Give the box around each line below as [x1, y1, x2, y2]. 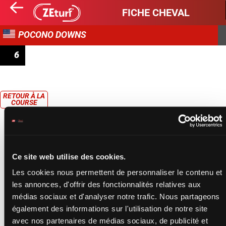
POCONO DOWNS [18, 29, 86, 40]
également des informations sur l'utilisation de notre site [12, 204, 207, 213]
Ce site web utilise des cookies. [12, 152, 126, 160]
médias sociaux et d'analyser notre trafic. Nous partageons [12, 192, 219, 201]
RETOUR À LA [3, 92, 45, 100]
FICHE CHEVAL [122, 7, 190, 19]
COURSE [11, 98, 37, 106]
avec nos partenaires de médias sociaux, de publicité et [12, 216, 208, 225]
